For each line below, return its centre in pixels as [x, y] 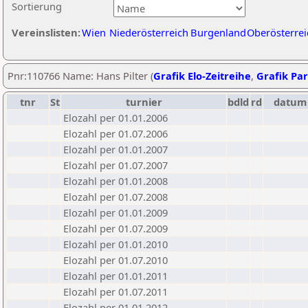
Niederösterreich [149, 32]
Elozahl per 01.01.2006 [115, 118]
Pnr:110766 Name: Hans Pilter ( [80, 76]
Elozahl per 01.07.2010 [115, 260]
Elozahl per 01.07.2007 [115, 165]
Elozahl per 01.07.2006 [115, 133]
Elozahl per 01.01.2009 [115, 212]
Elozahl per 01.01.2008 [115, 181]
